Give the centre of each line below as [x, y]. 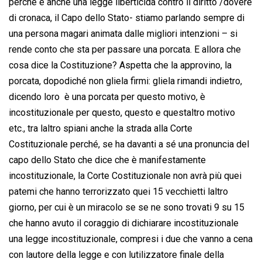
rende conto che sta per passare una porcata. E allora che [125, 50]
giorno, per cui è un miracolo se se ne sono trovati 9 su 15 [127, 208]
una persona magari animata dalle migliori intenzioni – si [123, 34]
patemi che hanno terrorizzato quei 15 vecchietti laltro [118, 192]
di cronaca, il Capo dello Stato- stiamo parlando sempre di [127, 18]
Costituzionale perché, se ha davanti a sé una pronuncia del [129, 144]
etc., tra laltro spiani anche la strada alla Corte [101, 129]
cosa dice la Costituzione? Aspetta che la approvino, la [120, 65]
